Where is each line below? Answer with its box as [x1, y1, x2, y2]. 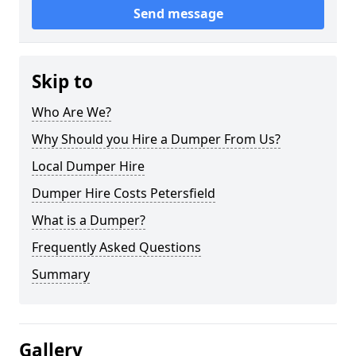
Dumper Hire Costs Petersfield [32, 184, 215, 203]
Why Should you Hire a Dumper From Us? [32, 130, 281, 149]
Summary [32, 265, 90, 284]
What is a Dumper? [32, 211, 145, 230]
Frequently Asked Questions [32, 238, 201, 257]
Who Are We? [32, 103, 111, 122]
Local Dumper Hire [32, 157, 145, 176]
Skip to [32, 69, 93, 95]
